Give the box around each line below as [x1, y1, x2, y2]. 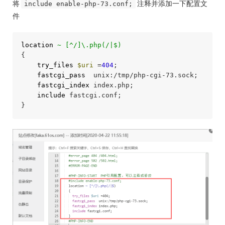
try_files [37, 61, 73, 69]
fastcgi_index [37, 81, 89, 89]
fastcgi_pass [37, 71, 85, 79]
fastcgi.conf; [65, 91, 122, 99]
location [21, 41, 53, 49]
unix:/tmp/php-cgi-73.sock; [85, 71, 198, 79]
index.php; [89, 81, 134, 89]
